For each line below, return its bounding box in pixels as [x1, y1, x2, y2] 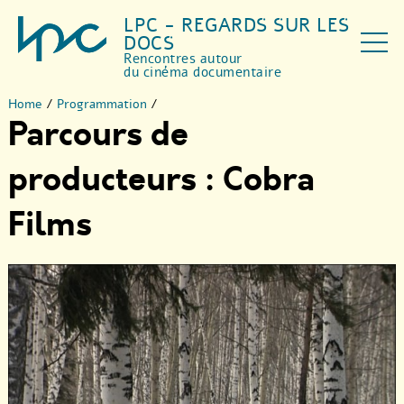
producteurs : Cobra [8, 157, 315, 203]
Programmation [57, 96, 147, 113]
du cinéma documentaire [124, 63, 282, 81]
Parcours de [8, 112, 188, 158]
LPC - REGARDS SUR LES [124, 13, 350, 38]
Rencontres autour [124, 50, 243, 68]
